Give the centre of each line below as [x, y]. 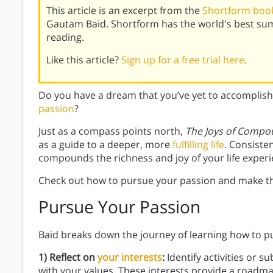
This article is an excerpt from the [124, 11]
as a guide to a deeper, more [105, 145]
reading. [65, 37]
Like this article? [84, 60]
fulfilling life [198, 145]
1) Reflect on [68, 257]
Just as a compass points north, [112, 131]
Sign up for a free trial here [183, 60]
